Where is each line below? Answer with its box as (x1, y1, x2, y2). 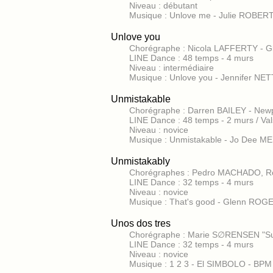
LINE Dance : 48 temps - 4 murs (129, 53, 253, 63)
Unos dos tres (111, 218, 171, 229)
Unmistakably (111, 156, 170, 166)
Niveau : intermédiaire (129, 63, 214, 73)
